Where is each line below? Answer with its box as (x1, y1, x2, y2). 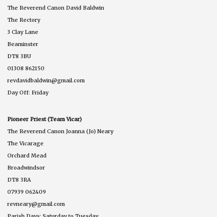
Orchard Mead (7, 152, 46, 159)
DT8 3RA (7, 176, 31, 183)
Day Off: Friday (7, 89, 48, 96)
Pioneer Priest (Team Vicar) (7, 115, 82, 123)
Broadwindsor (7, 164, 45, 171)
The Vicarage (7, 139, 44, 147)
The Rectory (7, 16, 40, 23)
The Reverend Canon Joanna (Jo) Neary (7, 127, 113, 135)
